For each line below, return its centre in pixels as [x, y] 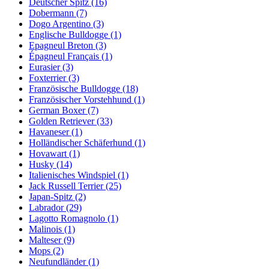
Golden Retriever [63, 121]
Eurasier [46, 67]
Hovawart [49, 153]
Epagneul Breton [62, 45]
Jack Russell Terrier [67, 186]
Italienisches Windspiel [73, 175]
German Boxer [58, 110]
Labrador [47, 207]
